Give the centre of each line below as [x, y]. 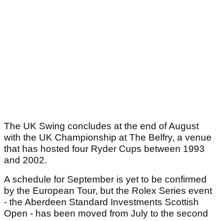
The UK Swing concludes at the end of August [101, 126]
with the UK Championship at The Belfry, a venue [108, 138]
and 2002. [25, 160]
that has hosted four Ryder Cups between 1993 [104, 149]
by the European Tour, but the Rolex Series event [108, 191]
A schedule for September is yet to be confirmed [105, 180]
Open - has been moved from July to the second [106, 214]
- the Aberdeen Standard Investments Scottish [101, 202]
